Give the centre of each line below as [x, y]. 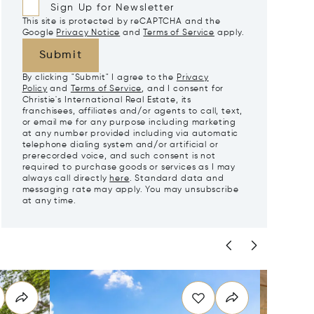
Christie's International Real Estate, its [107, 100]
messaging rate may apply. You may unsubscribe [130, 190]
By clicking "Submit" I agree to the [99, 78]
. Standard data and [177, 179]
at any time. [49, 201]
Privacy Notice [88, 33]
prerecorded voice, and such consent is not [119, 156]
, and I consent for [183, 89]
